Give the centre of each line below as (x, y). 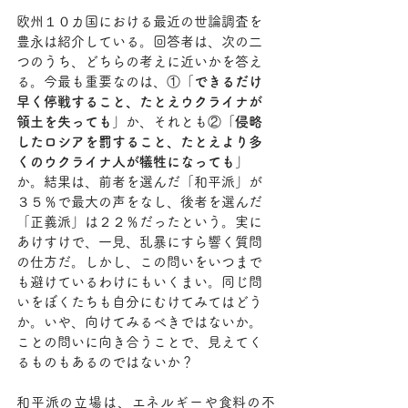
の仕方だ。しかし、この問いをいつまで (139, 262)
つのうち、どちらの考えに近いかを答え (139, 61)
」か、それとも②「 (173, 122)
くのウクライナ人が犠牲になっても (126, 162)
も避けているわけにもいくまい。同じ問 (139, 282)
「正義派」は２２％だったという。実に (139, 222)
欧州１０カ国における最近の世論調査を (139, 21)
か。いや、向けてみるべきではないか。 (139, 322)
